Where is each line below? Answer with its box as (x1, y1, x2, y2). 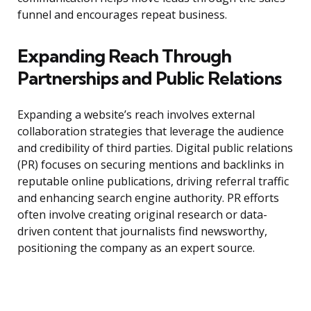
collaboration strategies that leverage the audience (17, 124, 284, 140)
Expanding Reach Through (17, 44, 231, 68)
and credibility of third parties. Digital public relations (17, 140, 293, 156)
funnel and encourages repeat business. (17, 7, 227, 23)
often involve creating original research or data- (17, 207, 267, 223)
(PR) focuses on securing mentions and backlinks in (17, 157, 284, 173)
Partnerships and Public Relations (17, 67, 281, 90)
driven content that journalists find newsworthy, (17, 224, 267, 239)
